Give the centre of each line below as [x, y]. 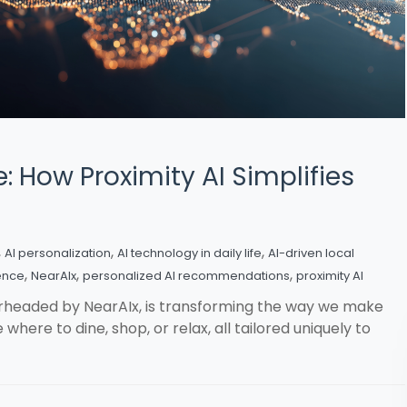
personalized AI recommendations [186, 275]
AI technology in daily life [189, 253]
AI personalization [58, 253]
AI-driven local [311, 253]
